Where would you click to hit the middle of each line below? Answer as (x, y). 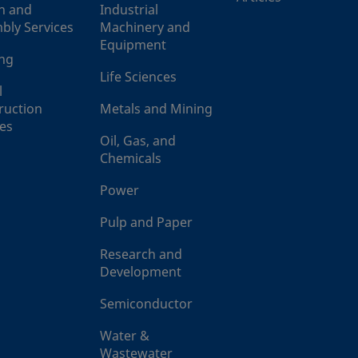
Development (141, 272)
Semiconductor (146, 304)
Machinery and (145, 28)
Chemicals (131, 159)
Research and (141, 255)
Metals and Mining (156, 109)
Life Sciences (138, 77)
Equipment (133, 45)
